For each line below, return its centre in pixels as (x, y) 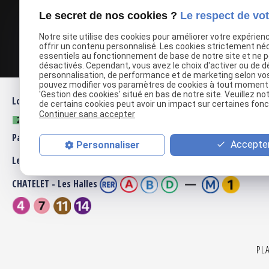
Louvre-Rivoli (38, 101)
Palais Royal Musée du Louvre (71, 138)
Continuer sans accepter (87, 114)
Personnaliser (108, 145)
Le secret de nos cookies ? (110, 16)
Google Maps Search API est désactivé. (113, 14)
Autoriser (178, 14)
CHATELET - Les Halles (55, 183)
